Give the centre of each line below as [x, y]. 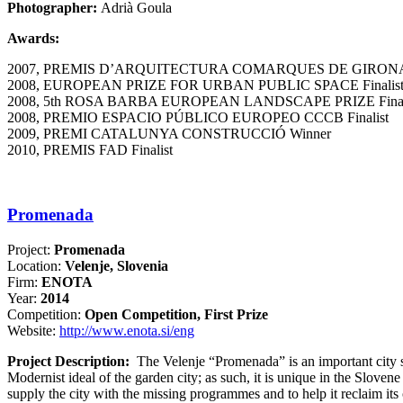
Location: [34, 265]
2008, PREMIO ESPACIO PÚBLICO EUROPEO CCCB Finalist [198, 117]
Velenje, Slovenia [116, 265]
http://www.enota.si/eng [127, 330]
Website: [33, 330]
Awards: [49, 38]
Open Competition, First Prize [176, 314]
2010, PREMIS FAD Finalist [90, 149]
